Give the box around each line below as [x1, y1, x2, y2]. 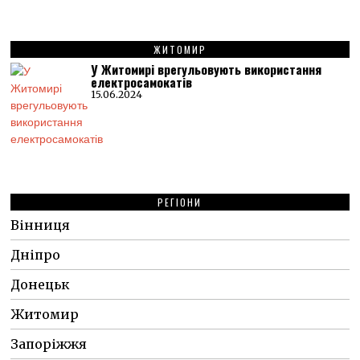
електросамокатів [91, 72, 193, 91]
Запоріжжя [10, 335, 88, 352]
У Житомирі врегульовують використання [91, 59, 322, 78]
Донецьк [10, 276, 71, 292]
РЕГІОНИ [157, 194, 202, 209]
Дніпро [10, 246, 61, 263]
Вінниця [10, 216, 71, 233]
